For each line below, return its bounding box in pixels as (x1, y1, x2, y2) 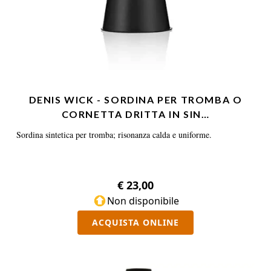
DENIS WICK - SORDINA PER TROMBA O (28, 94, 243, 105)
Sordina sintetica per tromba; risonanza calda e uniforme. (16, 129, 212, 140)
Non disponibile (106, 194, 179, 207)
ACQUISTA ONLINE (92, 217, 179, 228)
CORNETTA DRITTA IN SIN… (61, 108, 210, 120)
